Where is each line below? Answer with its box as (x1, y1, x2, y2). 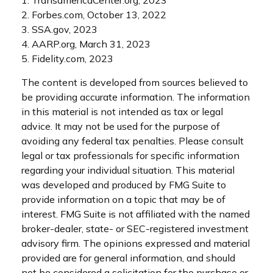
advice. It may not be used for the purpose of (21, 120, 220, 133)
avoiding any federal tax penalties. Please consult (21, 135, 244, 147)
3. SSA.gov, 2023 (21, 23, 97, 36)
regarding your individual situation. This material (21, 164, 235, 177)
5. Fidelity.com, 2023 (21, 52, 113, 65)
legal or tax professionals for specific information (21, 149, 239, 162)
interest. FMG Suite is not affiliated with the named (21, 208, 250, 221)
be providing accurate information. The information (21, 91, 250, 104)
